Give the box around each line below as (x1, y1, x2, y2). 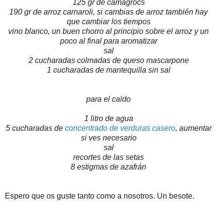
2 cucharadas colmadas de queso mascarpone (28, 56, 189, 64)
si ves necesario (80, 133, 137, 142)
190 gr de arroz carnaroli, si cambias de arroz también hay (9, 7, 208, 16)
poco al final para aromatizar (60, 36, 157, 45)
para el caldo (86, 94, 131, 103)
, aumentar (175, 124, 212, 132)
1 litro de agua (84, 114, 133, 123)
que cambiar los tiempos (66, 17, 151, 26)
